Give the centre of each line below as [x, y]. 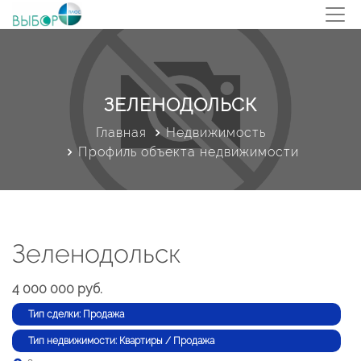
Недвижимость [216, 133]
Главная [121, 133]
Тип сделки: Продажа [76, 314]
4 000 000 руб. [57, 289]
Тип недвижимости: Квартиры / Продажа [121, 341]
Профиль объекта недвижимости [189, 152]
